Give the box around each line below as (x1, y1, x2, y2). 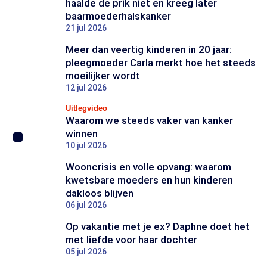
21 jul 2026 (66, 23, 107, 33)
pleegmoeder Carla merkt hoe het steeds (66, 57, 256, 69)
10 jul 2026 (66, 141, 107, 150)
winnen (66, 128, 98, 139)
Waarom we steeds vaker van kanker (66, 114, 233, 126)
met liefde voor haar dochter (66, 234, 197, 246)
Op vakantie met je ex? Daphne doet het (66, 221, 250, 232)
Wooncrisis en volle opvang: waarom (66, 161, 231, 173)
